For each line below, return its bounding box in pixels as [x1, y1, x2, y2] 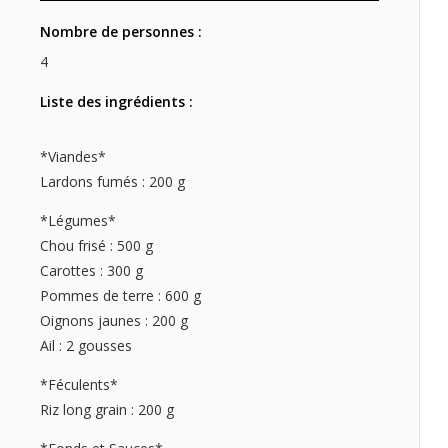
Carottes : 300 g [40, 261, 143, 281]
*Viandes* [40, 147, 106, 167]
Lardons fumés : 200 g [40, 172, 185, 192]
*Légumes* [40, 211, 116, 231]
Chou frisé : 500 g [40, 236, 153, 256]
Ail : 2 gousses [40, 336, 132, 356]
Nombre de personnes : [40, 22, 202, 42]
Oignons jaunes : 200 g [40, 311, 188, 331]
